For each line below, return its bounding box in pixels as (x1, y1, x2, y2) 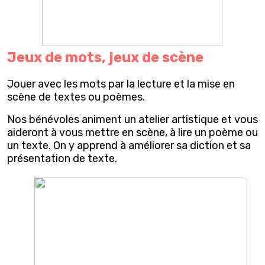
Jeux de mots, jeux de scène (7, 49, 203, 66)
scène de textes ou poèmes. (7, 91, 145, 104)
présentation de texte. (7, 152, 117, 166)
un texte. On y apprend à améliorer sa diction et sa (7, 139, 251, 153)
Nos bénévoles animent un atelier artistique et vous (7, 113, 258, 127)
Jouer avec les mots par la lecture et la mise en (7, 77, 235, 91)
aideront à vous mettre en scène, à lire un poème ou (7, 126, 258, 140)
